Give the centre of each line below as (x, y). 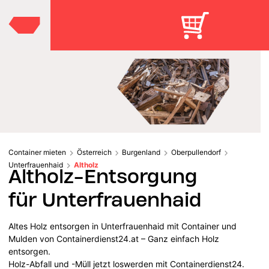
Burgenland (141, 152)
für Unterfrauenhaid (105, 199)
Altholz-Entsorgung (103, 176)
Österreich (94, 152)
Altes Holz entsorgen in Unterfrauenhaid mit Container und (123, 226)
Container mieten (37, 152)
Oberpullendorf (196, 152)
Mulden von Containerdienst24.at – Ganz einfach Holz (114, 238)
